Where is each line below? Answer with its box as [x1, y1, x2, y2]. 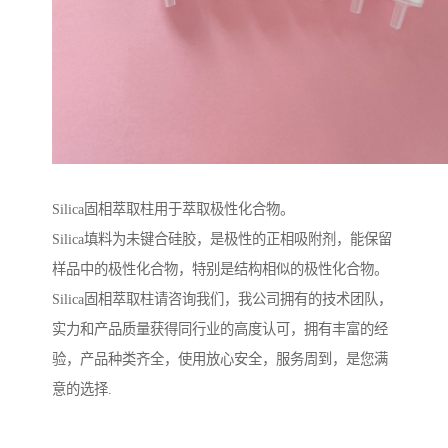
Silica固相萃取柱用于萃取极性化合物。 [52, 201, 294, 218]
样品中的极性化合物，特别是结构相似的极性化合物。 [52, 261, 388, 278]
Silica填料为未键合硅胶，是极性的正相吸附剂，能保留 [52, 231, 392, 248]
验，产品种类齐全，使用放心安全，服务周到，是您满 [52, 351, 388, 368]
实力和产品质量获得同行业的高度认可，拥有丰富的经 [52, 321, 388, 338]
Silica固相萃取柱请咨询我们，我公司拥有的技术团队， [52, 291, 392, 308]
